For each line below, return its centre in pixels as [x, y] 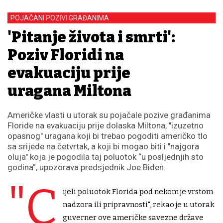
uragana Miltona [69, 91]
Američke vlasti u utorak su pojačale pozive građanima [109, 115]
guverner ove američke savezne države [133, 217]
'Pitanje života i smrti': [91, 37]
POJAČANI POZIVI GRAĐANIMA [60, 18]
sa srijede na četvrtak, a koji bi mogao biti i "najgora [103, 146]
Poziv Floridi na [66, 55]
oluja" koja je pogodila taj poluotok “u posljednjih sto [106, 157]
